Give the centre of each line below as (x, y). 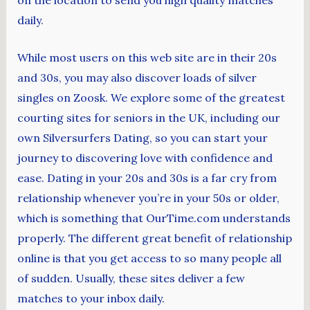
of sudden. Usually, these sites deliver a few (131, 279)
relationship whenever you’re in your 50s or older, (148, 198)
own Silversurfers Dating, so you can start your (142, 138)
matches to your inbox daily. (91, 299)
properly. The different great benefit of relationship (154, 238)
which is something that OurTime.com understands (154, 218)
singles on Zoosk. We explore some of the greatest (151, 98)
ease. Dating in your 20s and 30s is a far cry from (147, 178)
